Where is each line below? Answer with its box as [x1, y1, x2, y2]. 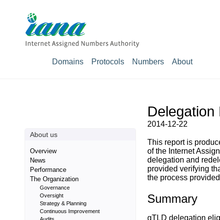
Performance [30, 166, 66, 173]
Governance [40, 185, 70, 191]
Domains [52, 57, 83, 66]
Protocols [91, 57, 124, 66]
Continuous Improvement [40, 208, 100, 214]
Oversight [40, 192, 63, 198]
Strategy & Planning [40, 200, 86, 206]
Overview [30, 147, 56, 155]
